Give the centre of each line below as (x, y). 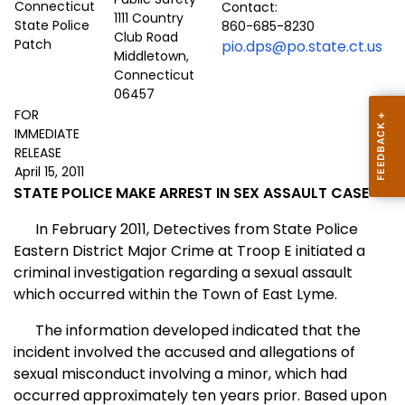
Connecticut (154, 75)
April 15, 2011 (49, 172)
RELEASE (38, 153)
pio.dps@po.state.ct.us (302, 47)
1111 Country (149, 19)
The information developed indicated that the (187, 331)
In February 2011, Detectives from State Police (186, 230)
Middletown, (151, 57)
